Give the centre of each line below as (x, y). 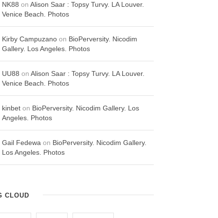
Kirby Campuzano (30, 39)
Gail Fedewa (22, 143)
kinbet (11, 108)
